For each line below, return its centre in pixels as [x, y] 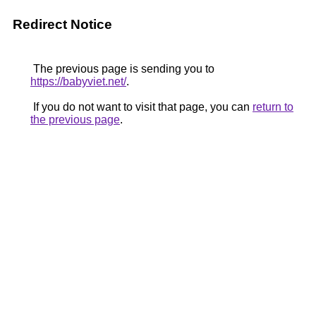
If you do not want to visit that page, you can [141, 107]
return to [273, 107]
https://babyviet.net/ [78, 81]
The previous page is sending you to [122, 69]
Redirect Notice [62, 24]
